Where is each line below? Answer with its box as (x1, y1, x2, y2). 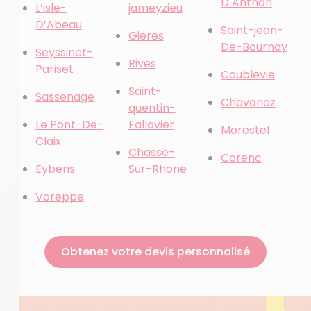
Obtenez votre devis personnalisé (61, 244, 250, 260)
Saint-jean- (220, 22, 283, 38)
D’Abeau (35, 17, 83, 33)
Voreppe (35, 189, 85, 205)
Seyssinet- (35, 44, 94, 60)
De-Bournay (220, 39, 287, 55)
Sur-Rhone (128, 161, 187, 177)
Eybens (35, 161, 76, 177)
